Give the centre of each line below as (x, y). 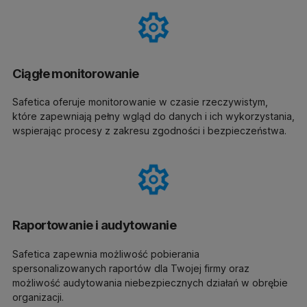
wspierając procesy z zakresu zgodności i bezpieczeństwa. (149, 131)
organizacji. (38, 297)
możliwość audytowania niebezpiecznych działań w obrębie (150, 282)
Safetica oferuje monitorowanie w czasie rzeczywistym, (140, 102)
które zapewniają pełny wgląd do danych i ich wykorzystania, (153, 116)
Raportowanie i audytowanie (94, 224)
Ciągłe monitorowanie (75, 73)
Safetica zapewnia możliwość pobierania (106, 254)
